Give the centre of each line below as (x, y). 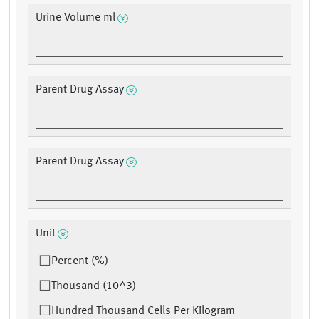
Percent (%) (80, 262)
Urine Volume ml (75, 18)
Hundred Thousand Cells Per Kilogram (143, 312)
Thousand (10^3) (94, 287)
